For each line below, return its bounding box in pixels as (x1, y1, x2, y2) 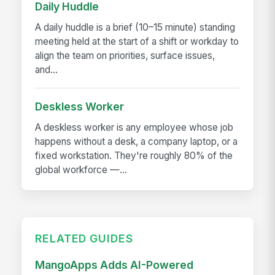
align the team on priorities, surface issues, (35, 49, 215, 61)
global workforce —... (35, 163, 128, 176)
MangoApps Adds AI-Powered (35, 258, 194, 272)
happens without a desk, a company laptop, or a (35, 135, 238, 147)
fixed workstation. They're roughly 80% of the (35, 149, 233, 161)
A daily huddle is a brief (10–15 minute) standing (35, 21, 236, 33)
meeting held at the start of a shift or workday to (35, 35, 239, 47)
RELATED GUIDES (35, 231, 133, 245)
